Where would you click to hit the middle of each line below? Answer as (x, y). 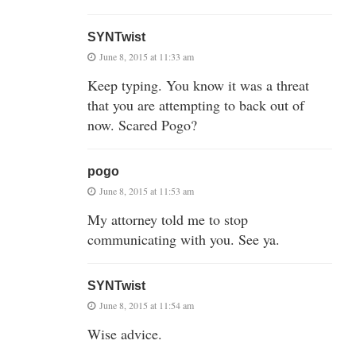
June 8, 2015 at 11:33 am (147, 56)
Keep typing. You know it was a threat (198, 85)
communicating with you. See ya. (184, 239)
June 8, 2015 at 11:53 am (147, 190)
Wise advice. (125, 333)
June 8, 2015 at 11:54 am (147, 305)
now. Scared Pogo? (142, 124)
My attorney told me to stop (168, 219)
